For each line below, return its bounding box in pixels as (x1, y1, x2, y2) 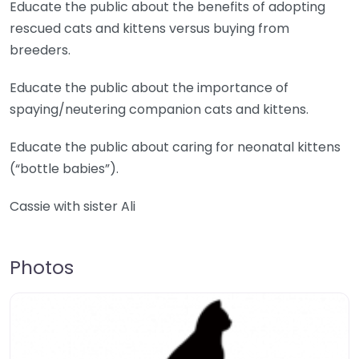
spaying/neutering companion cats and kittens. (10, 100, 309, 119)
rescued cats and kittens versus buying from (10, 19, 289, 38)
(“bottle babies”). (10, 159, 119, 179)
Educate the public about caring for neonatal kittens (10, 138, 341, 157)
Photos (10, 254, 74, 281)
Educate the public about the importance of (10, 79, 288, 98)
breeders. (10, 41, 71, 60)
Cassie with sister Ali (10, 197, 135, 216)
